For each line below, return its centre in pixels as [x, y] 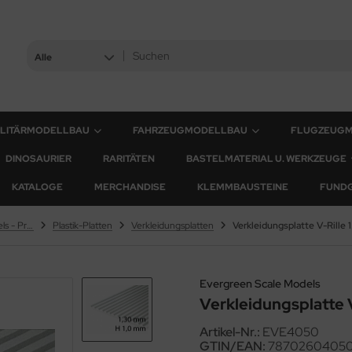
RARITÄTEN [129, 159]
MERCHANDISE [130, 187]
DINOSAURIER [38, 159]
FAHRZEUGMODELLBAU [190, 130]
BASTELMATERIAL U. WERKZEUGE [266, 159]
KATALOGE [37, 187]
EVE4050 [291, 332]
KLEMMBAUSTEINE [243, 187]
